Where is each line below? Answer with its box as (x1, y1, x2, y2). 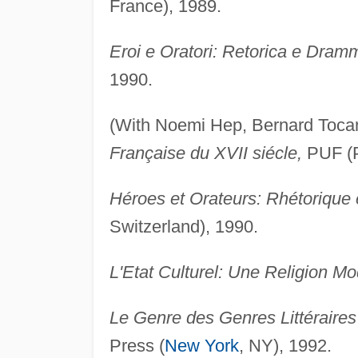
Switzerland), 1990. (109, 217, 258, 237)
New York (164, 336, 239, 356)
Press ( (109, 336, 165, 356)
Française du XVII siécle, (109, 143, 302, 164)
